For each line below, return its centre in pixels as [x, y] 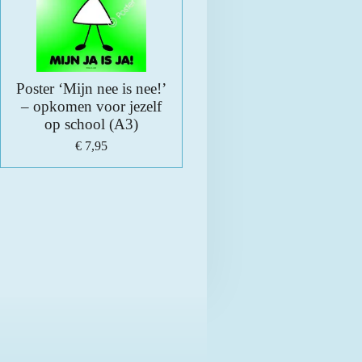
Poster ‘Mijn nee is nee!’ [92, 89]
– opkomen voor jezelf [92, 107]
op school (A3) [92, 124]
